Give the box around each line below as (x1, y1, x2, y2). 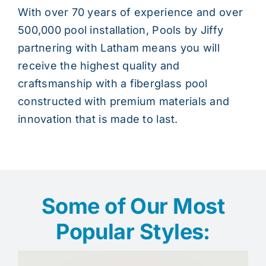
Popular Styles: (56, 218, 210, 245)
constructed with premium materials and (17, 94, 230, 107)
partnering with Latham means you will (17, 41, 220, 54)
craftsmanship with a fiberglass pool (17, 77, 208, 90)
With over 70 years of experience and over (17, 5, 243, 18)
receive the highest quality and (17, 59, 180, 72)
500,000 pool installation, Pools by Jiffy (17, 23, 224, 36)
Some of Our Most (41, 192, 225, 219)
